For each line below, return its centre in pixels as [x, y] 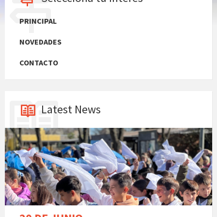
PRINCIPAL [38, 21]
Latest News [71, 109]
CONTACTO [39, 63]
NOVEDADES [40, 42]
